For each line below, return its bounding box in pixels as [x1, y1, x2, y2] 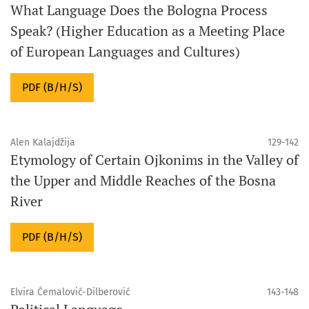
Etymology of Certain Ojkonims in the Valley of [10, 150, 299, 169]
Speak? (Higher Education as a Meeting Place [10, 21, 285, 40]
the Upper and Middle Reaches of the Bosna [10, 170, 276, 190]
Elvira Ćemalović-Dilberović [10, 286, 130, 298]
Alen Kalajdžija [10, 136, 75, 148]
